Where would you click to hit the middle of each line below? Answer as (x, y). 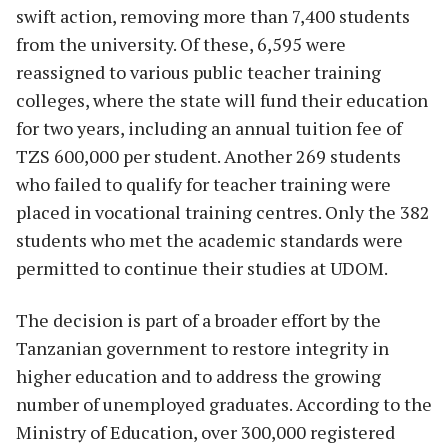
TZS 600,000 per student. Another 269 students (208, 155)
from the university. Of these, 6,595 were (181, 43)
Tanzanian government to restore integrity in (202, 347)
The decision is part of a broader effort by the (198, 319)
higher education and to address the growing (198, 375)
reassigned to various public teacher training (198, 71)
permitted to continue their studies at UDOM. (202, 267)
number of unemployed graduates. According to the (224, 403)
